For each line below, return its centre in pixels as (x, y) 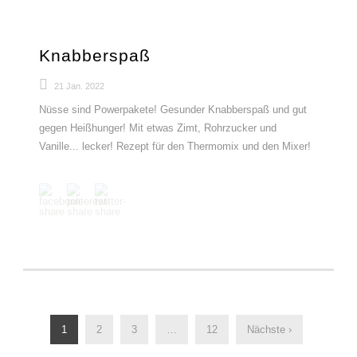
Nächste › (269, 330)
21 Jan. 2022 (79, 86)
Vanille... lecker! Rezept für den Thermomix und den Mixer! (175, 146)
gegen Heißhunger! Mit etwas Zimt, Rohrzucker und (158, 128)
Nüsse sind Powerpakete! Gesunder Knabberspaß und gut (173, 110)
